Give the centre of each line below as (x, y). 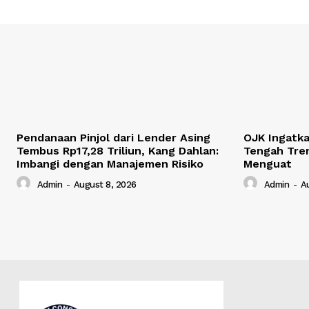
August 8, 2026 (105, 184)
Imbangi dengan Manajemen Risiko (110, 164)
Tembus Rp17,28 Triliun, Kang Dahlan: (118, 151)
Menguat (268, 164)
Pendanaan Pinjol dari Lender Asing (113, 138)
